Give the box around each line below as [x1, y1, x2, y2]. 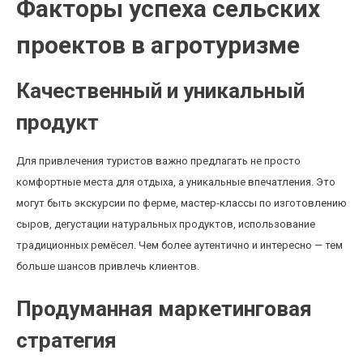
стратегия [16, 328, 117, 352]
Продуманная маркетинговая [16, 297, 312, 321]
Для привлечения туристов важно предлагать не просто [16, 155, 301, 167]
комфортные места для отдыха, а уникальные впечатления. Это [16, 176, 335, 188]
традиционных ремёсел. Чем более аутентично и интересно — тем [16, 239, 343, 251]
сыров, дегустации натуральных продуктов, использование [16, 218, 315, 230]
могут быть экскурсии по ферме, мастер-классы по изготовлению [16, 197, 347, 209]
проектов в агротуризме [16, 31, 300, 59]
